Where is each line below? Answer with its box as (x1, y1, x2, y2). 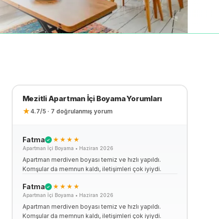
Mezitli (22, 93, 47, 103)
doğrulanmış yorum (54, 107, 112, 115)
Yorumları (125, 93, 162, 103)
